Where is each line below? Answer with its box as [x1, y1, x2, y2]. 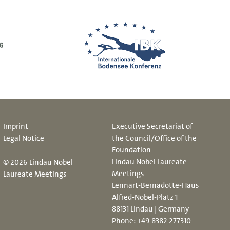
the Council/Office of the [112, 132, 197, 143]
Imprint [3, 121, 28, 131]
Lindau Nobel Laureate [112, 156, 187, 167]
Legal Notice [3, 132, 44, 143]
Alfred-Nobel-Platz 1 [112, 191, 178, 202]
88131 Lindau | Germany [112, 203, 189, 214]
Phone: [112, 215, 138, 226]
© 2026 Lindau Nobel [3, 157, 73, 167]
